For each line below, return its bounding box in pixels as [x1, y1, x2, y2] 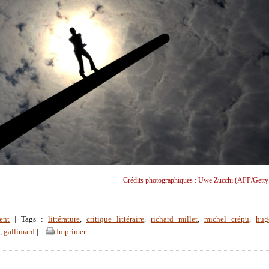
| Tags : [10, 215, 48, 224]
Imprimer [55, 228, 86, 237]
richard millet [150, 215, 198, 224]
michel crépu [204, 215, 249, 224]
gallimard [4, 228, 35, 237]
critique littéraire [86, 215, 144, 224]
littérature [47, 215, 80, 224]
